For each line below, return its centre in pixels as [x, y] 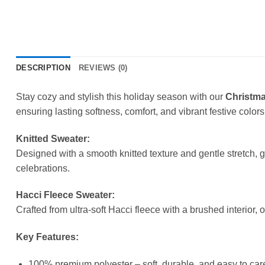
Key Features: [47, 237]
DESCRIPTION [43, 67]
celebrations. [43, 168]
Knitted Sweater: [53, 138]
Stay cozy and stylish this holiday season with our [121, 96]
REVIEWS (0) [103, 67]
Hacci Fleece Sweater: [65, 195]
